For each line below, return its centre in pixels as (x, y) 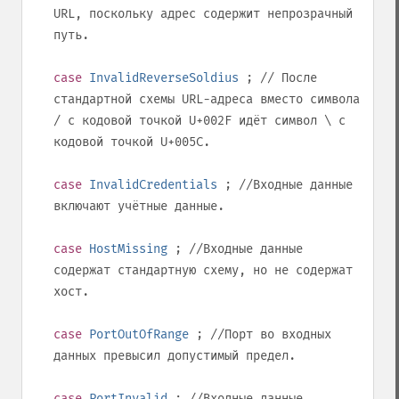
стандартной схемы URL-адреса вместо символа (207, 99)
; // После (278, 78)
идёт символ (278, 121)
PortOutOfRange (139, 334)
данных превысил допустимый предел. (175, 356)
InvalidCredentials (153, 185)
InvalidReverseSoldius (164, 78)
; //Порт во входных (260, 334)
